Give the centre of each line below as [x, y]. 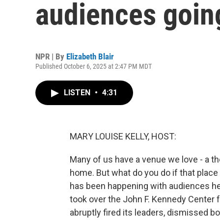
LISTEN [78, 93]
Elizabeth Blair [90, 56]
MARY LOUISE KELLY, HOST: [123, 136]
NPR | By [51, 56]
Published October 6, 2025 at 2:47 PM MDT [94, 66]
